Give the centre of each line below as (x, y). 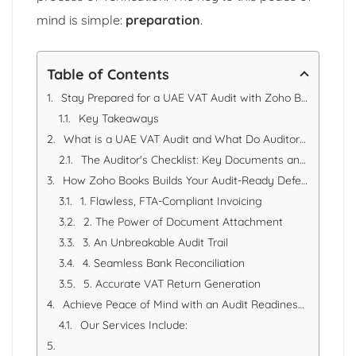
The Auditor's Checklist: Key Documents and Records (190, 159)
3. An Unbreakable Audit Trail (155, 242)
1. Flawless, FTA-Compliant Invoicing (171, 201)
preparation (163, 19)
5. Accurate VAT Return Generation (172, 283)
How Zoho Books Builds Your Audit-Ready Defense (182, 180)
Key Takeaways (119, 118)
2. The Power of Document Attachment (183, 221)
